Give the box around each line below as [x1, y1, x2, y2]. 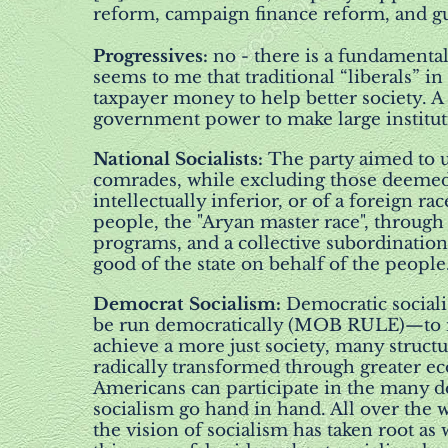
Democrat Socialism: [93, 294, 286, 315]
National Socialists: [93, 149, 268, 170]
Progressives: [93, 46, 213, 67]
